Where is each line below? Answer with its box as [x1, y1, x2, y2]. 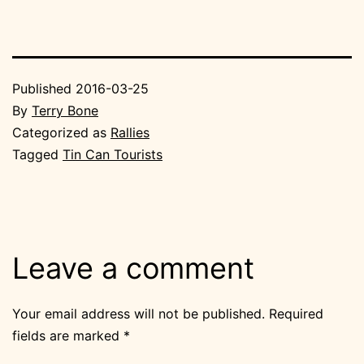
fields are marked [12, 327, 123, 344]
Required [269, 305, 323, 323]
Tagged [12, 146, 63, 163]
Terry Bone [32, 102, 98, 119]
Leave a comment [12, 250, 254, 287]
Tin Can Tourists [63, 146, 162, 163]
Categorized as [12, 124, 110, 141]
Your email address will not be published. [12, 305, 265, 323]
